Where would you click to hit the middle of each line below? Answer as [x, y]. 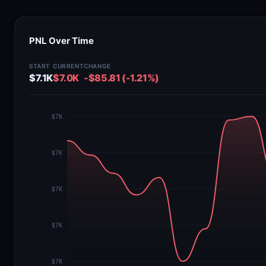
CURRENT [69, 66]
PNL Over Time [61, 41]
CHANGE [97, 66]
